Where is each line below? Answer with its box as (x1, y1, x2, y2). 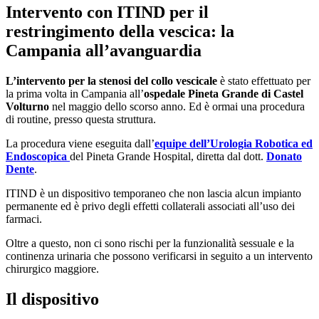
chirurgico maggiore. (6, 263, 99, 276)
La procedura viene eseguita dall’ (6, 137, 155, 150)
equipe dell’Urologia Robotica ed (155, 137, 313, 150)
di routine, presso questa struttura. (6, 113, 156, 126)
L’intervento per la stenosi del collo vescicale (6, 75, 217, 88)
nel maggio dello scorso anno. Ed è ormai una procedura (49, 100, 305, 113)
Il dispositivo (6, 290, 99, 309)
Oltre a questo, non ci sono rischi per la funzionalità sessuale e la (6, 237, 294, 250)
